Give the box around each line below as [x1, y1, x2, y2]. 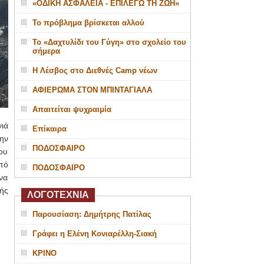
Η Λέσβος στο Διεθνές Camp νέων [32, 66, 157, 75]
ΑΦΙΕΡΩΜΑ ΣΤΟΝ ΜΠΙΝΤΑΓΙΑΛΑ [32, 85, 152, 94]
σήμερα [32, 47, 60, 55]
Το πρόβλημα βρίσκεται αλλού [32, 18, 144, 27]
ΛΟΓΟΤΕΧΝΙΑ [27, 190, 89, 200]
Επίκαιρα [32, 124, 67, 133]
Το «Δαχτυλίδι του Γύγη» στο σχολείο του [32, 38, 186, 47]
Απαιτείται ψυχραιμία [32, 105, 111, 114]
